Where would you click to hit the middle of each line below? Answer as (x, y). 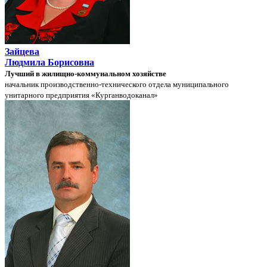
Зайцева (22, 51)
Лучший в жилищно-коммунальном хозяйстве (86, 73)
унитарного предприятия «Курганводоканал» (81, 95)
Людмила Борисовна (49, 62)
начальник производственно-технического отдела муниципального (117, 84)
